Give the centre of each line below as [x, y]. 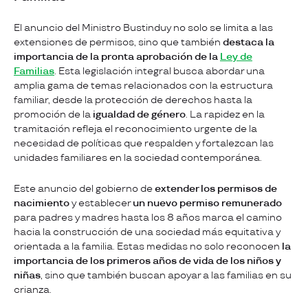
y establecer [101, 203]
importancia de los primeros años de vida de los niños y [147, 261]
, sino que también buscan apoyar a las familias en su [166, 276]
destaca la [247, 43]
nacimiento [42, 203]
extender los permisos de [216, 189]
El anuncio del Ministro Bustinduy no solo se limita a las [143, 28]
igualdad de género [139, 115]
